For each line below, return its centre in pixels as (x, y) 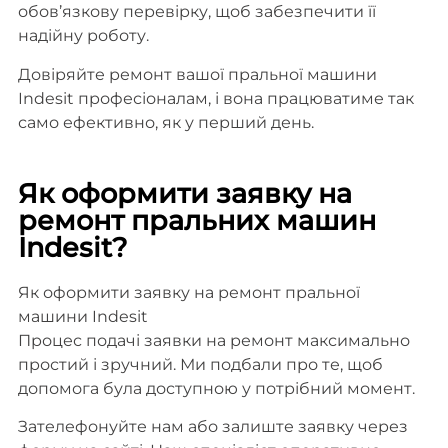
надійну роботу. (83, 36)
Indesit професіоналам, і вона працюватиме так (215, 98)
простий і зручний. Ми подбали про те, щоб (200, 364)
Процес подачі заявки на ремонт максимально (213, 340)
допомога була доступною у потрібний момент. (216, 388)
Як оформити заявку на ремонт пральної (188, 292)
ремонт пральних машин (196, 220)
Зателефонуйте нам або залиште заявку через (212, 427)
